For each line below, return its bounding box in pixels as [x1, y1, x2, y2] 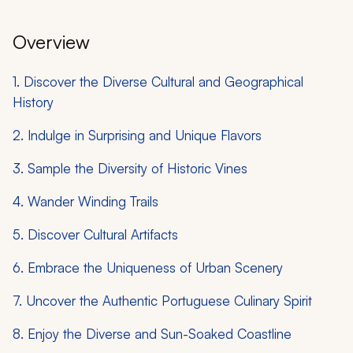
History [13, 93, 54, 110]
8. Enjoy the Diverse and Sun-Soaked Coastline [13, 325, 292, 342]
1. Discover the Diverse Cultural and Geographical [13, 72, 303, 90]
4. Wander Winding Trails [13, 192, 158, 210]
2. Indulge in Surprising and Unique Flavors [13, 126, 262, 143]
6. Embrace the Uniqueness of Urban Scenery [13, 258, 283, 276]
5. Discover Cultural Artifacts [13, 225, 178, 243]
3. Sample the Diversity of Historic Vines [13, 159, 247, 176]
